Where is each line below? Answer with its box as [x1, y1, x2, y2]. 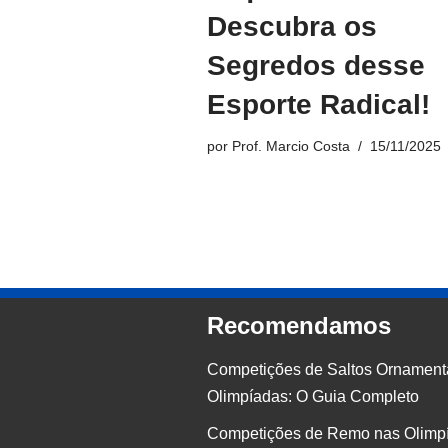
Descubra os [207, 11, 377, 43]
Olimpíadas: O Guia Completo [207, 388, 419, 406]
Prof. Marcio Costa [232, 138, 350, 155]
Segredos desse [207, 50, 425, 82]
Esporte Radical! [207, 89, 430, 121]
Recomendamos [207, 312, 391, 340]
